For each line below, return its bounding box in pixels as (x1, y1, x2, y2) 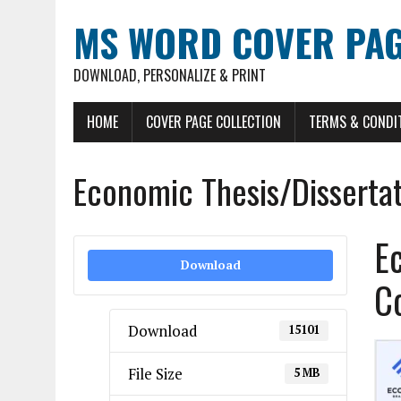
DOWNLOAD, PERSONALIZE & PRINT (73, 64, 266, 86)
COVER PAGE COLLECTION (146, 111, 281, 132)
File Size (128, 363, 183, 384)
